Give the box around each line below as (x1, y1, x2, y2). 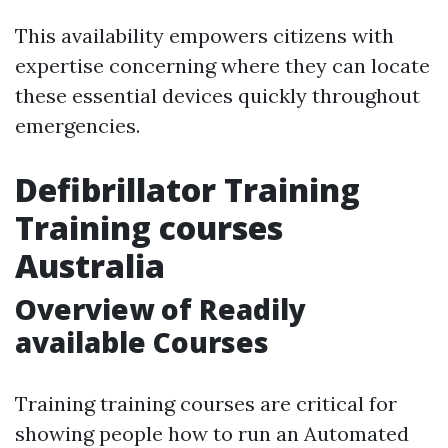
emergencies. (15, 113, 140, 138)
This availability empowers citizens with (15, 23, 394, 48)
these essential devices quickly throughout (15, 83, 420, 108)
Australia (15, 244, 165, 287)
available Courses (15, 323, 269, 361)
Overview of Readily (15, 290, 306, 328)
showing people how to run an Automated (15, 421, 409, 446)
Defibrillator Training (15, 168, 360, 211)
